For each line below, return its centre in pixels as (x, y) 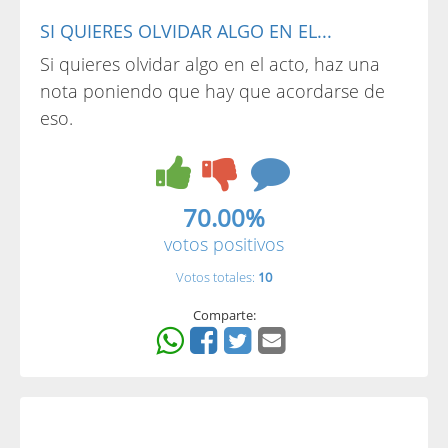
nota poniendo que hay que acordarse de (212, 91)
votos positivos (224, 244)
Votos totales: (217, 277)
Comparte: (224, 315)
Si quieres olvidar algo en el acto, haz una (210, 64)
